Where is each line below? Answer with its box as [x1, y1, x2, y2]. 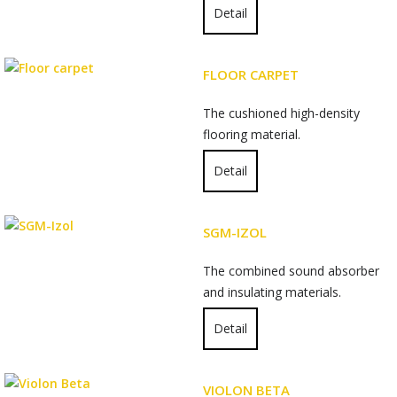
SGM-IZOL [203, 223, 267, 241]
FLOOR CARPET [203, 66, 299, 83]
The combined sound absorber [203, 262, 379, 279]
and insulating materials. [203, 284, 341, 300]
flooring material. [203, 126, 300, 143]
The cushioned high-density [203, 105, 360, 121]
